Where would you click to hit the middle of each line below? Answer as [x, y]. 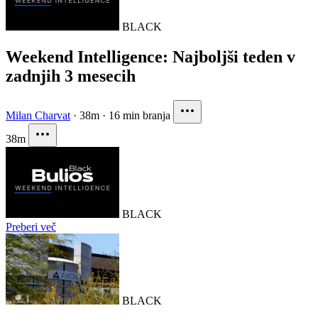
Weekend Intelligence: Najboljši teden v [150, 56]
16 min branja [139, 115]
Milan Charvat [38, 115]
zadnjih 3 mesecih [71, 76]
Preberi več [31, 226]
